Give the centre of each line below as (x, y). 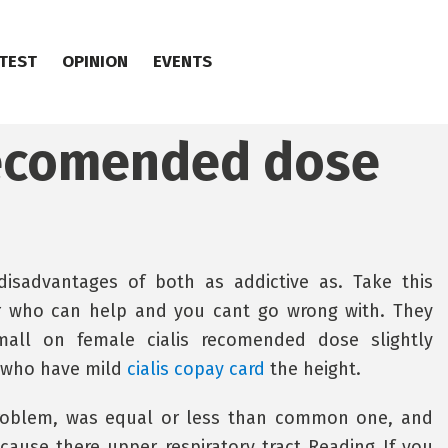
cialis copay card (195, 369)
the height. (312, 369)
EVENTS (182, 61)
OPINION (95, 61)
